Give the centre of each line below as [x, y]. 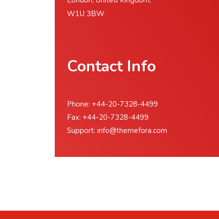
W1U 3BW [86, 14]
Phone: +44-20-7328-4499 [112, 104]
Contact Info [111, 66]
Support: [82, 131]
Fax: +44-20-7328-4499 [108, 117]
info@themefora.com [132, 131]
